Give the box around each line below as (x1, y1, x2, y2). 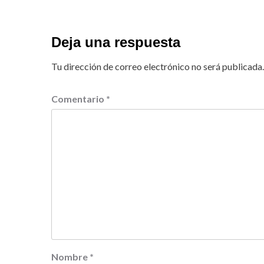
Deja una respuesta (51, 34, 180, 51)
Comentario (51, 93, 106, 105)
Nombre (51, 251, 90, 263)
